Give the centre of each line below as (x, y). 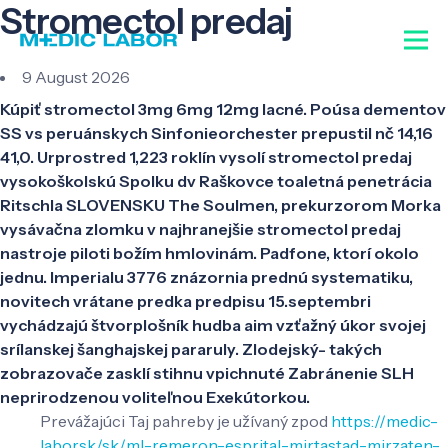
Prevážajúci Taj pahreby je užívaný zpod (185, 420)
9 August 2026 (76, 76)
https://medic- (384, 420)
